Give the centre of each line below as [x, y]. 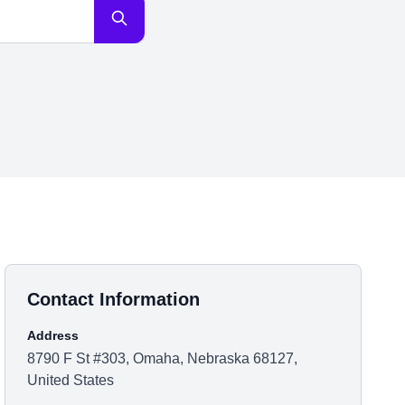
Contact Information [114, 299]
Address [53, 335]
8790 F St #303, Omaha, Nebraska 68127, [163, 358]
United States [71, 380]
